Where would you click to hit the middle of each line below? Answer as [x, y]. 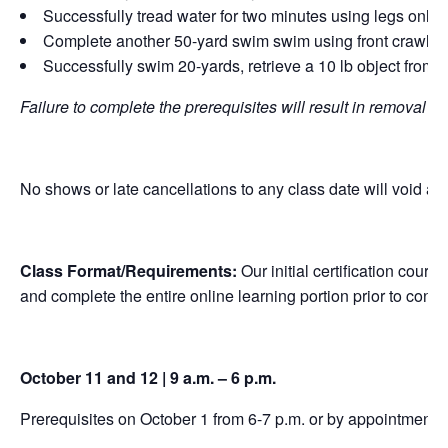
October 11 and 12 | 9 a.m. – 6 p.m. [148, 377]
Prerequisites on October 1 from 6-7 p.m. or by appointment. [230, 418]
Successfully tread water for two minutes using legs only [240, 15]
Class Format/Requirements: [130, 270]
